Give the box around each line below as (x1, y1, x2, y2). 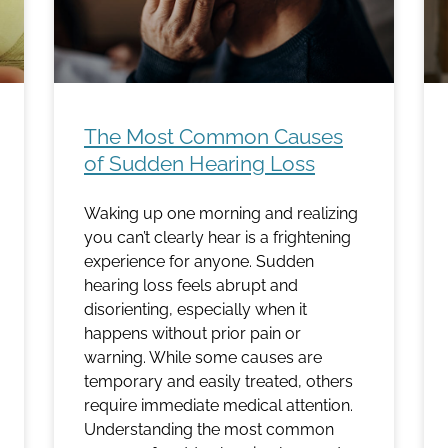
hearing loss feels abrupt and (84, 276, 298, 296)
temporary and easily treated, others (84, 372, 353, 392)
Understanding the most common (84, 420, 334, 440)
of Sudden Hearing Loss (84, 151, 315, 177)
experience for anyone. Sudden (84, 252, 314, 272)
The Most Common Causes (84, 124, 343, 150)
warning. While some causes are (84, 348, 322, 368)
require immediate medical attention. (84, 396, 353, 416)
